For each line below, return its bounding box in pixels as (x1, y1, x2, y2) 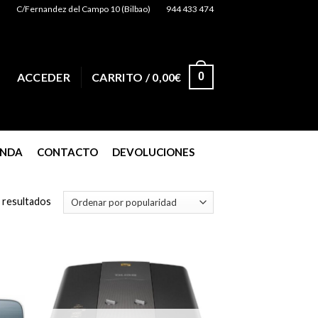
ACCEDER (16, 70, 70, 84)
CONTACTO (37, 146, 98, 158)
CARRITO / (92, 70, 153, 84)
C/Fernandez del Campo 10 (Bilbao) (16, 4, 150, 15)
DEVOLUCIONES (112, 146, 194, 158)
